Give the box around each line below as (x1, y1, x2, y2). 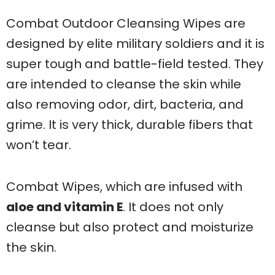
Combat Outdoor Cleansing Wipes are (6, 14, 246, 32)
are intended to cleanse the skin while (6, 75, 241, 93)
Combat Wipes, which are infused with (6, 177, 242, 195)
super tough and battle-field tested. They (6, 55, 263, 72)
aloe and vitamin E (6, 198, 123, 215)
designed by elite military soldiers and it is (6, 34, 265, 52)
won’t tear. (6, 136, 71, 153)
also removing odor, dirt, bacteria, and (6, 95, 244, 113)
